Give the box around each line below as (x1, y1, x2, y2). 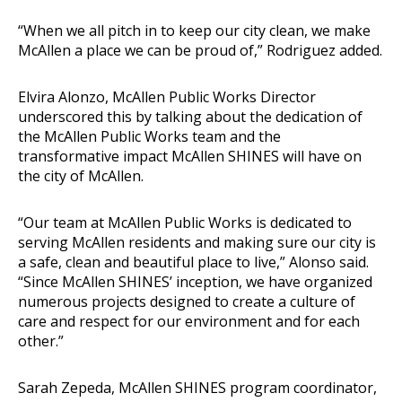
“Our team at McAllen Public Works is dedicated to (18, 212, 352, 232)
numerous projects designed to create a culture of (18, 291, 355, 311)
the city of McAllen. (18, 165, 144, 186)
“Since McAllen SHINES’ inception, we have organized (18, 271, 372, 292)
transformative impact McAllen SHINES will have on (18, 145, 362, 166)
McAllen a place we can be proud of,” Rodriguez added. (18, 39, 382, 60)
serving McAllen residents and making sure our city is (18, 232, 376, 252)
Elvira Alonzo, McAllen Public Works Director (18, 86, 316, 107)
